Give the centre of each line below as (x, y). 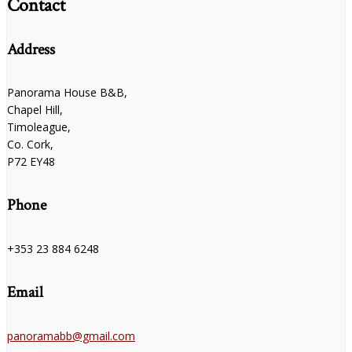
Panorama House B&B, (67, 92)
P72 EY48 (31, 161)
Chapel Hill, (35, 109)
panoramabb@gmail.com (71, 335)
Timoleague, (39, 126)
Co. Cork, (30, 144)
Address (31, 49)
